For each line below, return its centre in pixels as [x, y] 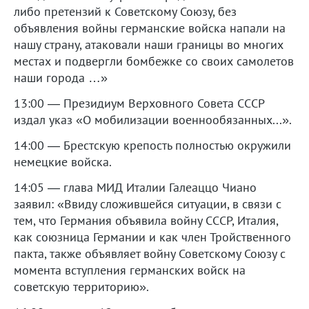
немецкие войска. [63, 161]
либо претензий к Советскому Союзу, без [125, 11]
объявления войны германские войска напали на [150, 28]
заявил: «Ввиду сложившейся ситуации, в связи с [148, 203]
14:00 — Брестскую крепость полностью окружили [152, 145]
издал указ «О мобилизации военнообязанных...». [153, 119]
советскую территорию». [81, 286]
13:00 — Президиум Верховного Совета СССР [139, 103]
